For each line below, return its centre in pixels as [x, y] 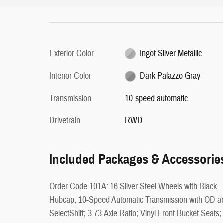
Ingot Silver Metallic [171, 53]
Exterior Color [71, 53]
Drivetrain [65, 120]
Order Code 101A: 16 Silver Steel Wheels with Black [133, 186]
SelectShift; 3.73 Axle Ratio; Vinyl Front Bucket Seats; [135, 213]
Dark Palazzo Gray [170, 76]
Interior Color [70, 76]
